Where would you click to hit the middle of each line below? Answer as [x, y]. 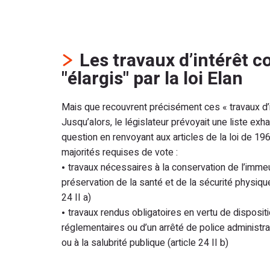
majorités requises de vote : [120, 152]
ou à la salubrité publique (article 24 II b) [145, 243]
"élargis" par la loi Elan [152, 79]
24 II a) [76, 197]
